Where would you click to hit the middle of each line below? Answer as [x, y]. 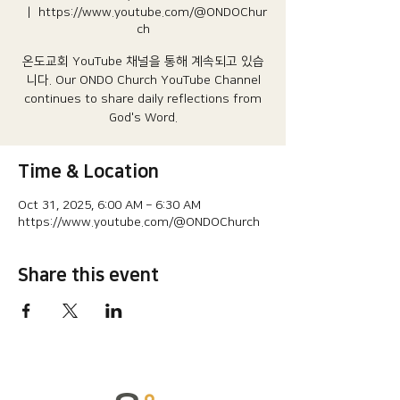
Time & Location [88, 171]
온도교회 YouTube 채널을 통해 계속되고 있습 [143, 62]
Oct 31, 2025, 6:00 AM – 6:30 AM [109, 205]
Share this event [88, 275]
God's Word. [143, 118]
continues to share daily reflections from [143, 99]
